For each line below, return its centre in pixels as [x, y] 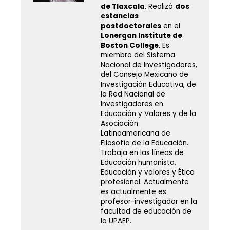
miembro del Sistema [138, 55]
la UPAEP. [116, 221]
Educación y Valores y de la [148, 114]
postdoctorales [131, 26]
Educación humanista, [138, 163]
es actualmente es [133, 192]
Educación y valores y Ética [147, 172]
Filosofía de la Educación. [144, 143]
